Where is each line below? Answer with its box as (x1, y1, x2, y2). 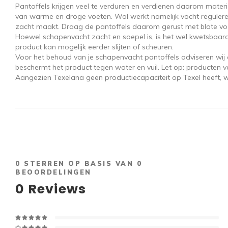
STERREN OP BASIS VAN (20, 159, 137, 167)
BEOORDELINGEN (15, 168, 92, 176)
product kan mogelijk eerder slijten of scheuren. (15, 42, 176, 51)
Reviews (24, 180, 87, 198)
